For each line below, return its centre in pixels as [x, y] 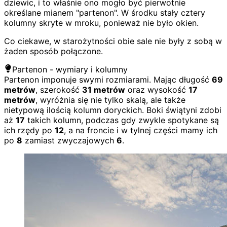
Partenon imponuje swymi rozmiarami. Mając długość [108, 79]
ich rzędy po [29, 130]
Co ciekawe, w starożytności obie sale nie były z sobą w [113, 41]
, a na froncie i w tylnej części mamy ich [141, 130]
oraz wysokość [157, 89]
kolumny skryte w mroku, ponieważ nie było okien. [101, 23]
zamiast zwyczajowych [69, 140]
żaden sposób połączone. [53, 51]
